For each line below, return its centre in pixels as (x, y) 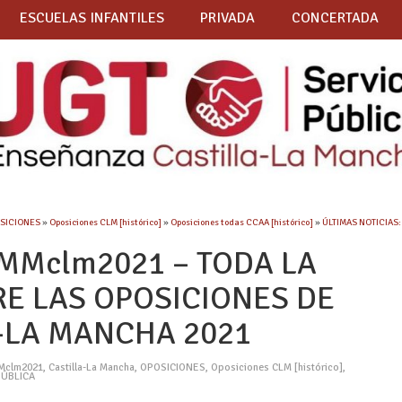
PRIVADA (228, 18)
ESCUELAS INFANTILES (92, 18)
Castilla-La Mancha (92, 368)
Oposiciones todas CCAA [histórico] (242, 223)
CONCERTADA (335, 18)
